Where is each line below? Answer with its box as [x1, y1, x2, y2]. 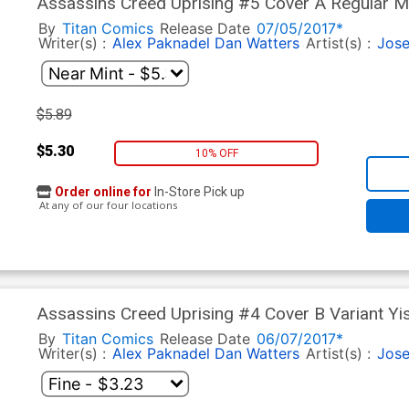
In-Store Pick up [151, 184, 245, 200]
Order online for [54, 184, 152, 200]
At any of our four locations [36, 198, 177, 213]
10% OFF [194, 146, 238, 160]
